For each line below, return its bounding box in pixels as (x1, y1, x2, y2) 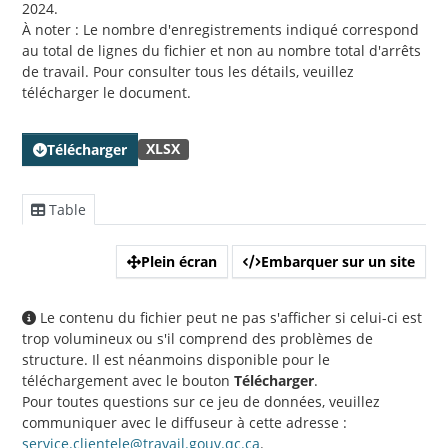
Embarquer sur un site (261, 252, 415, 272)
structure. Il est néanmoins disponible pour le (22, 350, 330, 370)
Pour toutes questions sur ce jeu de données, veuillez (22, 392, 380, 412)
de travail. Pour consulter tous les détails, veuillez (22, 62, 354, 82)
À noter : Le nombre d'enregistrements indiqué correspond (22, 20, 419, 40)
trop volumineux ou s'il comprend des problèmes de (22, 329, 373, 349)
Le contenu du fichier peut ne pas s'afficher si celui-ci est (36, 308, 422, 328)
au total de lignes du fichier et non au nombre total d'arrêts (22, 41, 421, 61)
